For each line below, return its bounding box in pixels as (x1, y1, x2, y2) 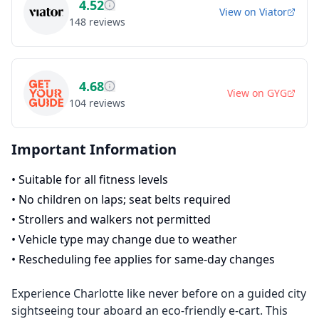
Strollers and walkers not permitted (19, 211, 211, 227)
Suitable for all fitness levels (19, 172, 168, 187)
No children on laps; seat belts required (19, 192, 231, 207)
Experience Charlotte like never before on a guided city (11, 286, 306, 301)
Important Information (11, 140, 177, 159)
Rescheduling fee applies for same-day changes (19, 251, 275, 267)
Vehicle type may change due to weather (19, 231, 237, 247)
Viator (259, 5, 287, 19)
